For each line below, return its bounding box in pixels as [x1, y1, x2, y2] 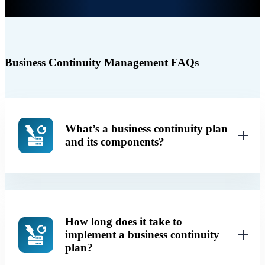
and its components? [64, 135, 164, 148]
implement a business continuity [64, 228, 219, 241]
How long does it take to [64, 215, 182, 228]
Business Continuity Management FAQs [5, 56, 199, 69]
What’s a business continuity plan [64, 122, 228, 135]
